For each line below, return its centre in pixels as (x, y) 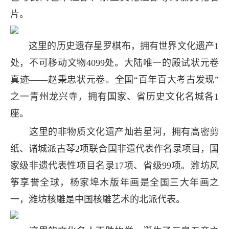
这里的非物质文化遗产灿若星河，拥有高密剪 (114, 132)
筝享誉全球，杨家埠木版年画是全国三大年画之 (114, 182)
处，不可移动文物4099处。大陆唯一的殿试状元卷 (114, 63)
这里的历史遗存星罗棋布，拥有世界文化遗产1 (114, 46)
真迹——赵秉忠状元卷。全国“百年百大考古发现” (114, 79)
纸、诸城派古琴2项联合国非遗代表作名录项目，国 (114, 149)
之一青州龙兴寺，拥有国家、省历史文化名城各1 (114, 96)
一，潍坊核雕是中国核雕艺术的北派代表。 (97, 199)
